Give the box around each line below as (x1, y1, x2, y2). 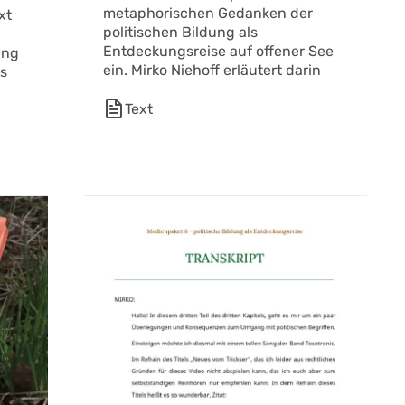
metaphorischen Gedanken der (102, 5, 313, 23)
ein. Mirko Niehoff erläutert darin (102, 61, 321, 80)
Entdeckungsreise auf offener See (102, 42, 334, 61)
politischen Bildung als (102, 24, 258, 42)
